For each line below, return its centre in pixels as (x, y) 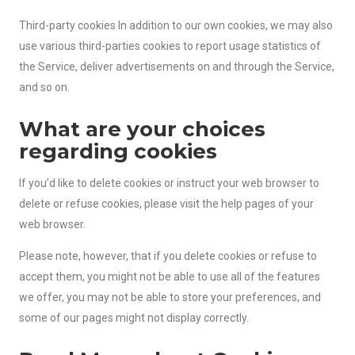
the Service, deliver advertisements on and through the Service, (177, 67)
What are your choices (142, 130)
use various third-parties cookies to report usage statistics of (170, 46)
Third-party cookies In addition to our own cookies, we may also (176, 26)
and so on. (44, 88)
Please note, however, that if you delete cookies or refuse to (168, 256)
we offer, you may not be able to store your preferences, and (170, 297)
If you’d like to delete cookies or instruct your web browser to (169, 183)
